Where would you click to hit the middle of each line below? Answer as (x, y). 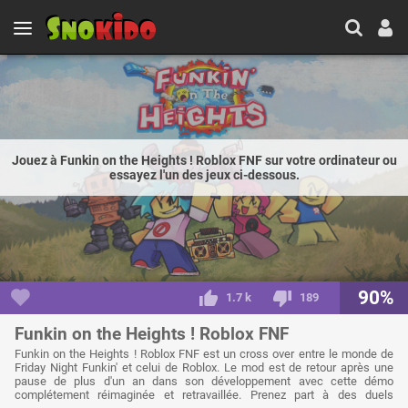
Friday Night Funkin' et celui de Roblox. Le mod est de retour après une (204, 367)
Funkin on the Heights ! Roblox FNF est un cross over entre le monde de (204, 353)
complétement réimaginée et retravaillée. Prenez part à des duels (204, 394)
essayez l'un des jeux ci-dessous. (204, 175)
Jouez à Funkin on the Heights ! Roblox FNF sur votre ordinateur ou (204, 161)
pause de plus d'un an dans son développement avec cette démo (204, 381)
